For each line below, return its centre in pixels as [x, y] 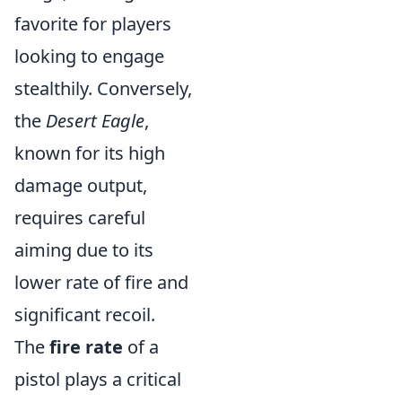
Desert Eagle [95, 121]
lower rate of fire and [101, 282]
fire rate [86, 347]
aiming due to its [84, 250]
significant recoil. [85, 315]
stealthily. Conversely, [103, 88]
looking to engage [89, 56]
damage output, [81, 185]
